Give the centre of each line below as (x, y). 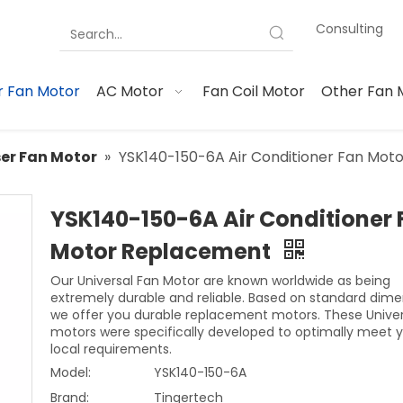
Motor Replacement (163, 251)
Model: (71, 372)
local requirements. (111, 349)
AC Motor (130, 91)
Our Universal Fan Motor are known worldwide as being (220, 281)
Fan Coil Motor (253, 91)
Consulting (349, 29)
